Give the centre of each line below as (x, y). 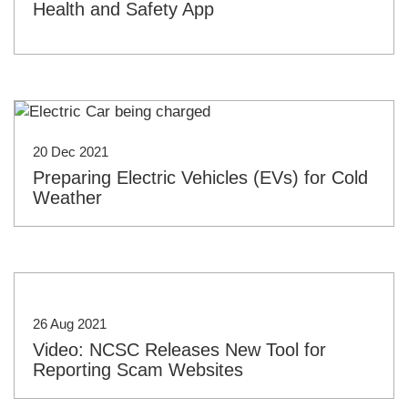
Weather (67, 198)
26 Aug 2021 (70, 324)
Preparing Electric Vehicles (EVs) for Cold (200, 178)
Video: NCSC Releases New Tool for (179, 350)
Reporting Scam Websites (138, 370)
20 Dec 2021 (71, 152)
